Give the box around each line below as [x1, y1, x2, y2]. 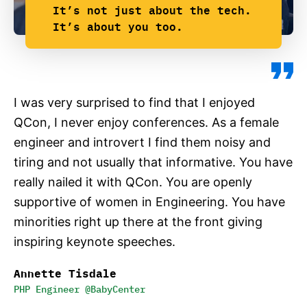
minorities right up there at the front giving [14, 214, 262, 229]
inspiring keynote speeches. [14, 234, 175, 249]
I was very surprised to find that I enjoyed [14, 95, 255, 110]
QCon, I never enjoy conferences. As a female [14, 115, 279, 130]
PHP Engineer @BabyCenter [14, 282, 145, 295]
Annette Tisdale [14, 265, 116, 281]
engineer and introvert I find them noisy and [14, 135, 271, 149]
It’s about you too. [53, 19, 183, 34]
